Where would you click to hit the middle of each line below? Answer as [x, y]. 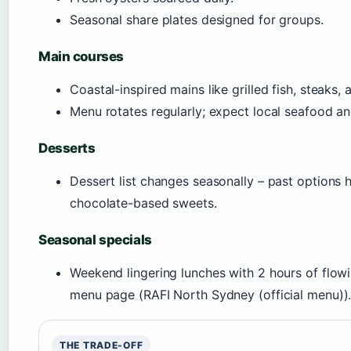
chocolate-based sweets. [143, 203]
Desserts [67, 148]
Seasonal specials [95, 240]
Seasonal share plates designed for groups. [197, 20]
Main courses [81, 56]
